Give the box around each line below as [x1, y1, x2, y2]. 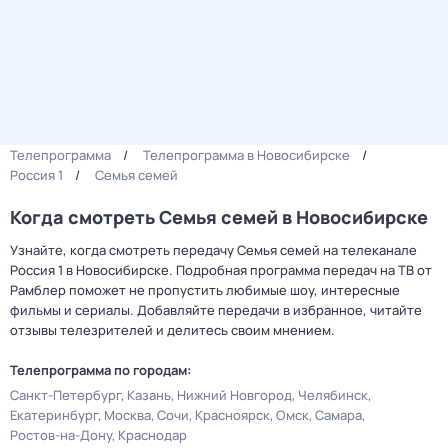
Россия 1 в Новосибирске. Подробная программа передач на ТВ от [10, 261, 432, 279]
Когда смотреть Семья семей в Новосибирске [10, 205, 428, 229]
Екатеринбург [10, 406, 98, 424]
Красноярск [195, 406, 270, 424]
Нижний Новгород [177, 386, 292, 404]
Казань [127, 386, 171, 404]
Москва [104, 406, 151, 424]
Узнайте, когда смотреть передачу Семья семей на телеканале [10, 241, 417, 259]
